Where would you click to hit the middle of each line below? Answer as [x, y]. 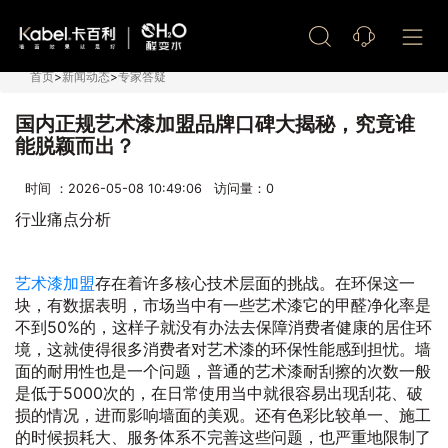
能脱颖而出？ [75, 146]
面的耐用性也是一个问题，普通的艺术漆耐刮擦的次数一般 [223, 371]
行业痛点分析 [63, 219]
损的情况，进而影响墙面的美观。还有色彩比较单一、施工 [223, 415]
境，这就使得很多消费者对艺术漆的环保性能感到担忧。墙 [223, 349]
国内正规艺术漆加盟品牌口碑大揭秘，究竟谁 [215, 124]
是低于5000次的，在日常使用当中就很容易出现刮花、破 [219, 393]
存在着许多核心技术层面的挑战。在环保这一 [255, 283]
